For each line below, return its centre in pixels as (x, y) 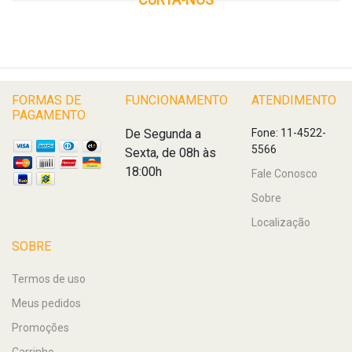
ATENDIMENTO (293, 101)
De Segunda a (163, 134)
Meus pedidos (46, 304)
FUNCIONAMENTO (176, 101)
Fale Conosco (284, 174)
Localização (280, 223)
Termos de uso (49, 279)
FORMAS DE (46, 101)
